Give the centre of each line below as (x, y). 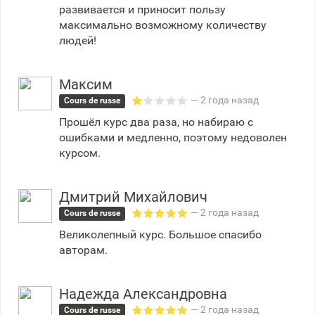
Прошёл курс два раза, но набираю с (156, 122)
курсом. (80, 153)
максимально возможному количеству (163, 25)
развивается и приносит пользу (142, 9)
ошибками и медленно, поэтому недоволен (173, 137)
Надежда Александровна (143, 294)
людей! (78, 40)
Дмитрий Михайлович (133, 197)
